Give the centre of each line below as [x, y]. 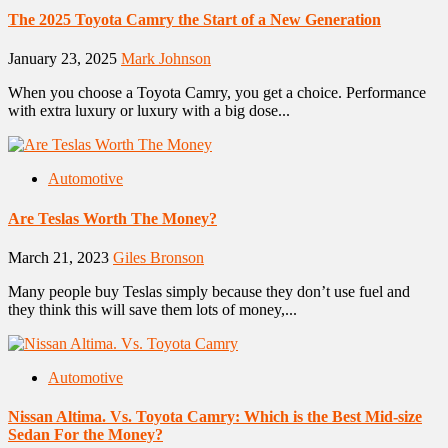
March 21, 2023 [60, 257]
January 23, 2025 [64, 59]
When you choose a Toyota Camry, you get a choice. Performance [217, 93]
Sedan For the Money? [85, 435]
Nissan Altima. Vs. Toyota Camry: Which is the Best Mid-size [215, 417]
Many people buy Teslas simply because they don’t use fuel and [209, 291]
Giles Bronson [158, 257]
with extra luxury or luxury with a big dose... [149, 111]
